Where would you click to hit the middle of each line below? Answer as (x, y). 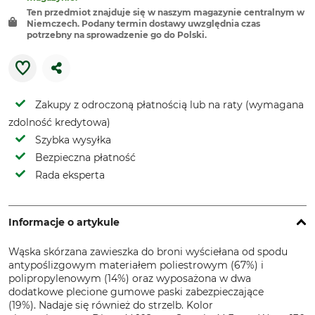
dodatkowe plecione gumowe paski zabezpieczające (136, 292)
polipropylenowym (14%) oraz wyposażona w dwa (130, 278)
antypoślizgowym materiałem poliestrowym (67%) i (136, 265)
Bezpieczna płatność (85, 157)
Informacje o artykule (64, 222)
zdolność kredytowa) (59, 122)
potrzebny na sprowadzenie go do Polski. (117, 35)
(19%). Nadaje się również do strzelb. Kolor (111, 305)
